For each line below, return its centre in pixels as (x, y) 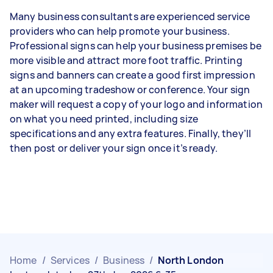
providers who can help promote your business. (120, 31)
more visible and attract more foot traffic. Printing (126, 60)
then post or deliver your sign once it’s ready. (114, 148)
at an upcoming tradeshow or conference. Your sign (130, 90)
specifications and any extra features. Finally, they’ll (131, 133)
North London (191, 260)
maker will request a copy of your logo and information (136, 104)
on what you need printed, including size (104, 119)
